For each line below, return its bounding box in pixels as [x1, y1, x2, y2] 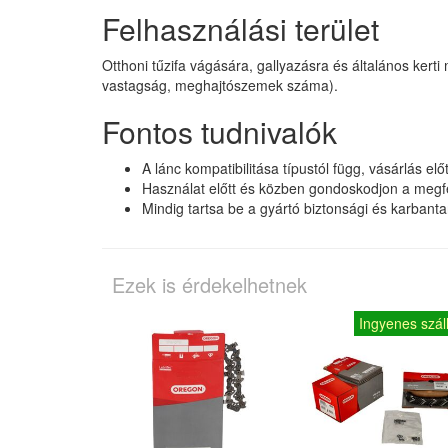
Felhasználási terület [102, 6, 379, 50]
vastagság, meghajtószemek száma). [102, 74, 338, 95]
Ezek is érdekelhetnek [112, 269, 307, 299]
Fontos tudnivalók [102, 109, 337, 153]
